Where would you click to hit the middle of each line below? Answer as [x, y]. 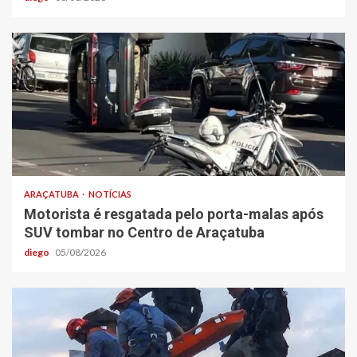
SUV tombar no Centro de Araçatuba [144, 233]
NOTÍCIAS [110, 194]
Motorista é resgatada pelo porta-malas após [174, 214]
